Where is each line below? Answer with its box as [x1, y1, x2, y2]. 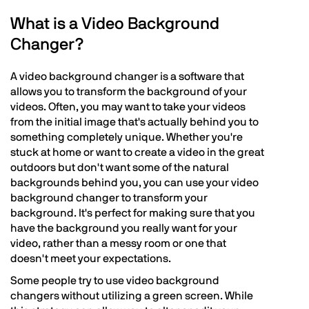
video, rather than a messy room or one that [10, 238, 226, 249]
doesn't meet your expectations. [10, 253, 171, 264]
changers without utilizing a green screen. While [10, 290, 253, 301]
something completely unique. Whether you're [10, 132, 243, 143]
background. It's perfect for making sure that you [10, 208, 255, 219]
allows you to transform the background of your [10, 86, 247, 97]
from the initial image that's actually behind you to [10, 117, 259, 128]
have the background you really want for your [10, 223, 237, 234]
